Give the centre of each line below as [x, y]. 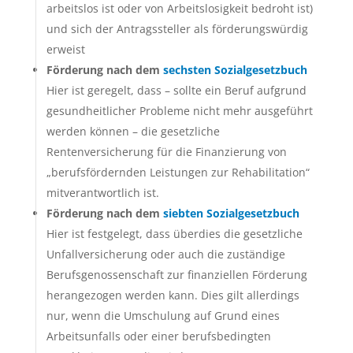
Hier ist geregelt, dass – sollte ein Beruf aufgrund [176, 90]
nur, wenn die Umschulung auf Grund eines [163, 316]
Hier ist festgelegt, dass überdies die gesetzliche [174, 234]
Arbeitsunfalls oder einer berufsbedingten [158, 336]
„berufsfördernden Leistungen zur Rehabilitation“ [178, 172]
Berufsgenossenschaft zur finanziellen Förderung [176, 275]
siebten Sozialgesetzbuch [231, 213]
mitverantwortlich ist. [102, 193]
